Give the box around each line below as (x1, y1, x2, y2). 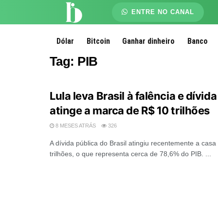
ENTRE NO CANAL (129, 8, 194, 16)
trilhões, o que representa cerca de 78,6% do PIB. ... (50, 150, 211, 158)
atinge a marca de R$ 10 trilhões (50, 104, 210, 117)
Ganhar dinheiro (122, 36, 175, 46)
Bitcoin (86, 36, 110, 46)
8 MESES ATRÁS (54, 123, 96, 128)
